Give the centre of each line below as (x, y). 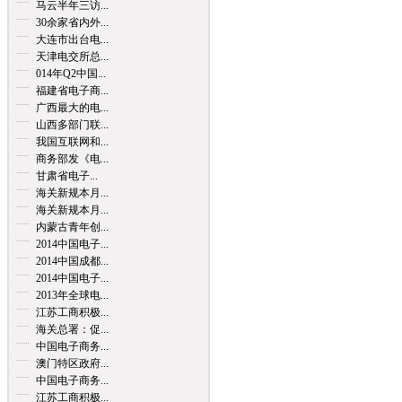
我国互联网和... (72, 142)
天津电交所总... (72, 57)
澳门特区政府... (72, 363)
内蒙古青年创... (72, 227)
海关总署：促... (72, 329)
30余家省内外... (72, 22)
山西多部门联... (72, 125)
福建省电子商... (72, 91)
